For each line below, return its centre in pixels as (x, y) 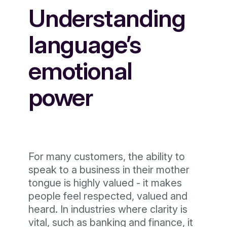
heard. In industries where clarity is (108, 209)
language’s (85, 44)
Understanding (107, 18)
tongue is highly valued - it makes (105, 183)
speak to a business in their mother (109, 170)
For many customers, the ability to (107, 157)
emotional (81, 71)
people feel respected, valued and (108, 196)
